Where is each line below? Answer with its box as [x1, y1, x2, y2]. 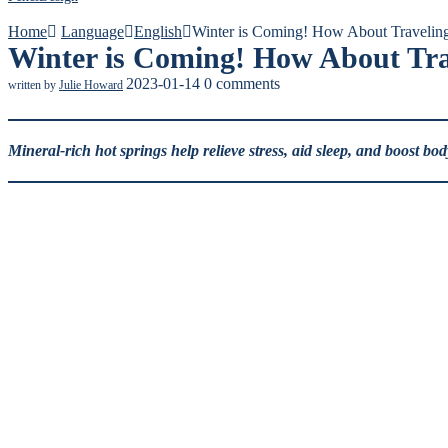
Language [61, 23, 124, 40]
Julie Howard [59, 78, 123, 92]
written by [8, 78, 59, 92]
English [134, 23, 182, 40]
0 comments [204, 75, 280, 92]
